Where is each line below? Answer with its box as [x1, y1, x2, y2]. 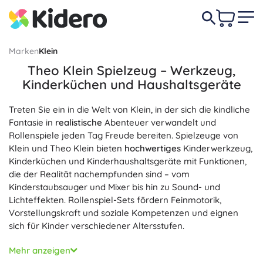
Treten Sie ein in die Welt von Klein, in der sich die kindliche [9, 104, 250, 115]
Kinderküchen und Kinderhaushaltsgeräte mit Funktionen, [9, 156, 247, 167]
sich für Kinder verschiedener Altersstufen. [9, 220, 184, 231]
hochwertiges [124, 143, 181, 154]
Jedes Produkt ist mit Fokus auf [9, 239, 140, 250]
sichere [140, 239, 170, 250]
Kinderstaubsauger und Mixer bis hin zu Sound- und [9, 181, 220, 193]
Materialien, [170, 239, 220, 250]
